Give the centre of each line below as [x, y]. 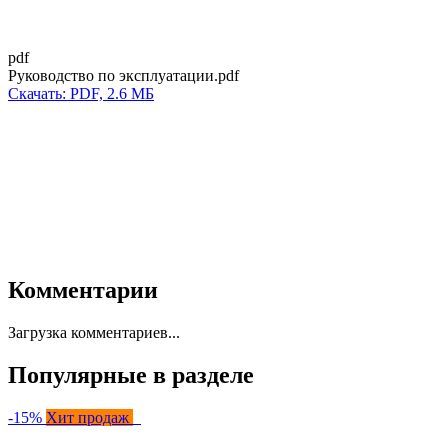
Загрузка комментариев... [94, 332]
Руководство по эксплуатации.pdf [123, 75]
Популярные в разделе [131, 374]
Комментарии [83, 289]
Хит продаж [89, 417]
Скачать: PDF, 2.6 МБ [81, 93]
